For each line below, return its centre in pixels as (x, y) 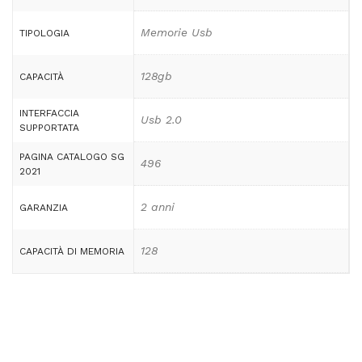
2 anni (158, 207)
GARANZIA (44, 208)
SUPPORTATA (49, 128)
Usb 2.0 (161, 120)
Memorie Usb (177, 32)
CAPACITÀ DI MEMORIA (72, 251)
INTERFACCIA (49, 113)
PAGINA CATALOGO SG (72, 157)
